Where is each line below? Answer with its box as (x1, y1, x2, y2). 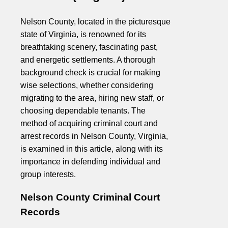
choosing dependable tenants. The (20, 106, 146, 115)
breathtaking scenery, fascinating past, (20, 42, 158, 51)
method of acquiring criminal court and (20, 119, 158, 128)
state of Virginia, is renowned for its (20, 30, 146, 39)
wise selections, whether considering (20, 80, 153, 90)
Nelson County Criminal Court (20, 192, 160, 203)
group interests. (20, 169, 76, 179)
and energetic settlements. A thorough (20, 55, 156, 64)
